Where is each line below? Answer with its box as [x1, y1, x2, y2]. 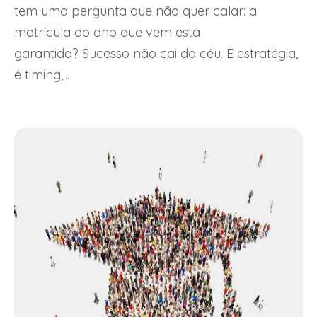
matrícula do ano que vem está [14, 24, 200, 41]
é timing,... [14, 67, 69, 83]
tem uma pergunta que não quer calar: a [14, 3, 257, 20]
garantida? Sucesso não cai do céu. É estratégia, [14, 45, 298, 62]
